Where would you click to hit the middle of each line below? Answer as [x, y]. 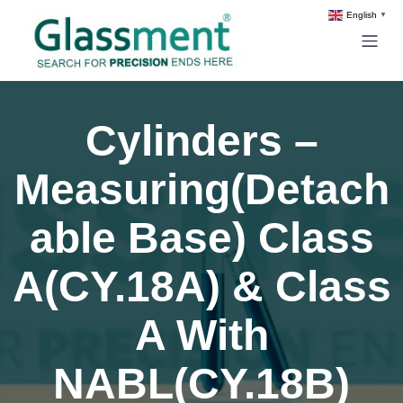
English [362, 15]
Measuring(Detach [201, 189]
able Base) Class [201, 238]
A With [201, 335]
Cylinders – [201, 141]
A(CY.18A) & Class [201, 287]
